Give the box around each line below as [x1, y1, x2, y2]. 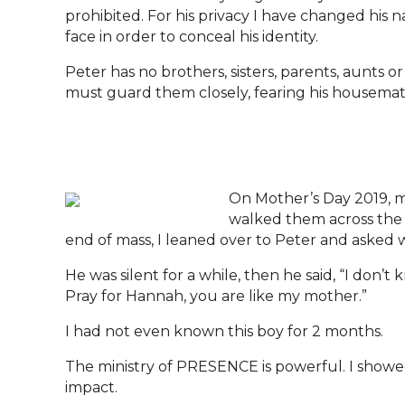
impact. [65, 379, 118, 397]
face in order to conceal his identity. [65, 28, 318, 46]
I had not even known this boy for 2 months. [65, 323, 383, 341]
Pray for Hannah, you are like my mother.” [65, 287, 367, 306]
